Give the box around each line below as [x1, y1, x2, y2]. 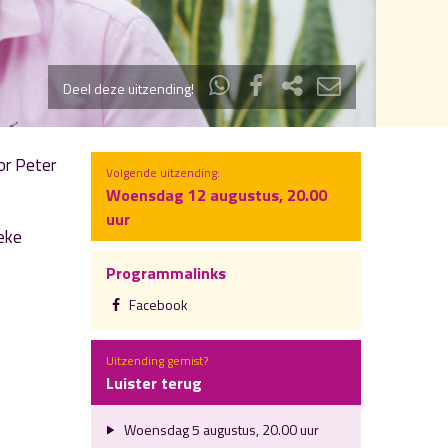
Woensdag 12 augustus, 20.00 [106, 183, 327, 207]
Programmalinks [106, 261, 226, 285]
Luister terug [106, 371, 202, 395]
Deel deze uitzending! [62, 78, 203, 99]
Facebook [125, 294, 188, 315]
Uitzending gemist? [106, 351, 208, 370]
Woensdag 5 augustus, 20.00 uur [120, 419, 319, 440]
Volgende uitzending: [106, 163, 220, 182]
